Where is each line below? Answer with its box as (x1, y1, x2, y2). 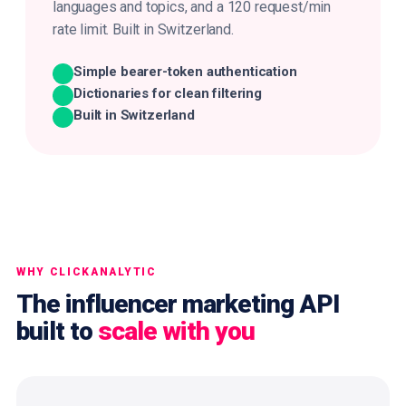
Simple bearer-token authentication (73, 63, 297, 80)
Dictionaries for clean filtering (73, 85, 262, 101)
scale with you (98, 316, 256, 346)
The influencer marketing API (16, 289, 339, 319)
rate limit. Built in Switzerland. (53, 21, 234, 38)
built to (16, 316, 99, 346)
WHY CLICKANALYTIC (16, 266, 157, 278)
